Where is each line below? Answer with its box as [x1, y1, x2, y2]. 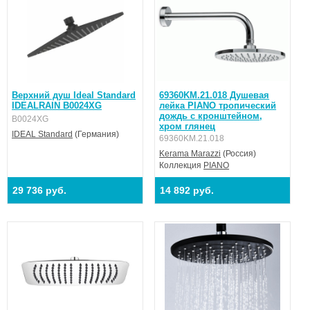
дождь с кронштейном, [159, 110, 263, 121]
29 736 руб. [12, 184, 66, 196]
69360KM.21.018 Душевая [159, 89, 270, 100]
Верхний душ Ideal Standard [12, 89, 136, 100]
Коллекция [159, 160, 204, 170]
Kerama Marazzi [159, 148, 221, 158]
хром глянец [159, 120, 216, 131]
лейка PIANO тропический [159, 100, 277, 111]
